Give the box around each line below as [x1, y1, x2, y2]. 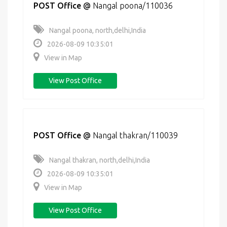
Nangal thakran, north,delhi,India [49, 156, 150, 164]
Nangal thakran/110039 [93, 131, 178, 140]
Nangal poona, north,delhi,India [49, 26, 146, 34]
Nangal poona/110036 [93, 1, 173, 10]
